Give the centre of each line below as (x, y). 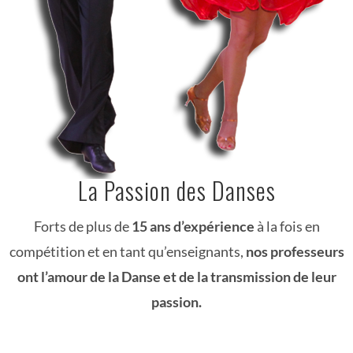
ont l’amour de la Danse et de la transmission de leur (176, 276)
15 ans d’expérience (193, 226)
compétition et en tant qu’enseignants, (127, 251)
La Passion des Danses (176, 190)
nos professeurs (295, 251)
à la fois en (287, 226)
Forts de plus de (82, 226)
